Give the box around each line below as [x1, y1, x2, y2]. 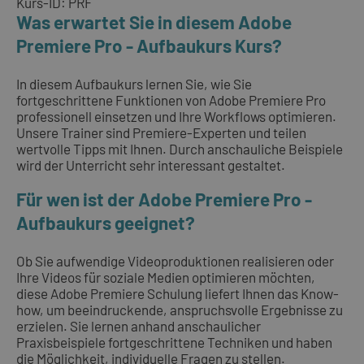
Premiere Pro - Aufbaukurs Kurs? [16, 35, 282, 56]
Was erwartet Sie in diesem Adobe [16, 11, 292, 32]
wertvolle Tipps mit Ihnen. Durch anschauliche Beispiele [16, 141, 343, 158]
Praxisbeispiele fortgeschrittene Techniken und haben [16, 333, 332, 350]
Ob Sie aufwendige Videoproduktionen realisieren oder [16, 252, 334, 269]
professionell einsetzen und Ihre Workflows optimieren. [16, 108, 336, 125]
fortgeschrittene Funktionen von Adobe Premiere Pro [16, 92, 326, 109]
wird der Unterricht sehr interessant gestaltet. [16, 157, 285, 174]
